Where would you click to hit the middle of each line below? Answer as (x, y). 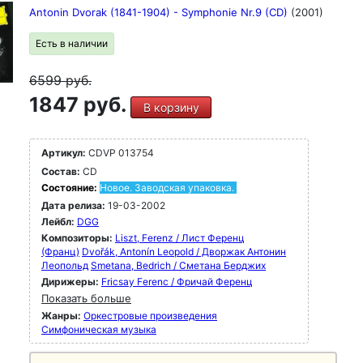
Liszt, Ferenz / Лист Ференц (180, 238)
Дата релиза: (73, 205)
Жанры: (61, 316)
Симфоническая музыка (99, 329)
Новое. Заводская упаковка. (167, 188)
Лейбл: (58, 222)
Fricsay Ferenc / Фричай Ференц (177, 282)
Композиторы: (78, 238)
